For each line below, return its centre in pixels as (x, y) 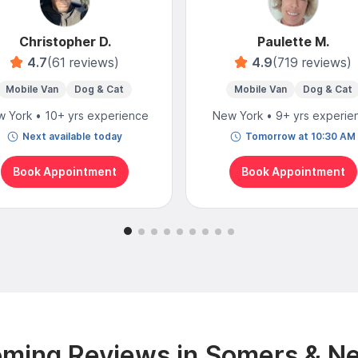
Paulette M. (293, 41)
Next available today (73, 136)
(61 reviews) (84, 62)
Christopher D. (65, 41)
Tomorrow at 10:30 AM (301, 136)
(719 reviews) (312, 62)
